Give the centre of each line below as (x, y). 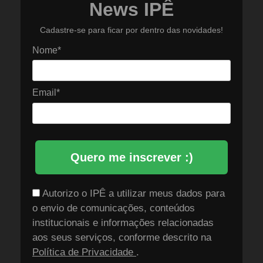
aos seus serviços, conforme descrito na (122, 237)
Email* (46, 93)
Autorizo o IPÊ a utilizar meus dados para (132, 193)
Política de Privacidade (84, 252)
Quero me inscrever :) (131, 157)
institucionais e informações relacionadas (123, 222)
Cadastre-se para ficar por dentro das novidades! (131, 30)
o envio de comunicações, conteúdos (114, 208)
